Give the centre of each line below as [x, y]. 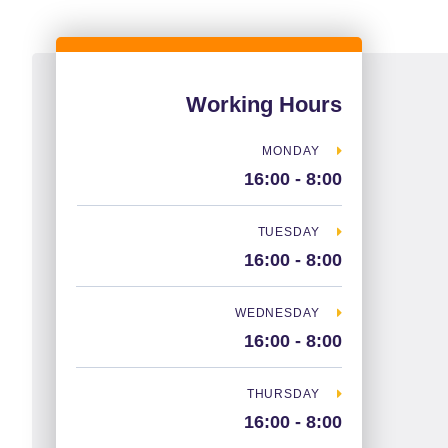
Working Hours [264, 104]
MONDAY [291, 150]
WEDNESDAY [277, 312]
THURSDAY [283, 393]
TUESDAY [288, 231]
